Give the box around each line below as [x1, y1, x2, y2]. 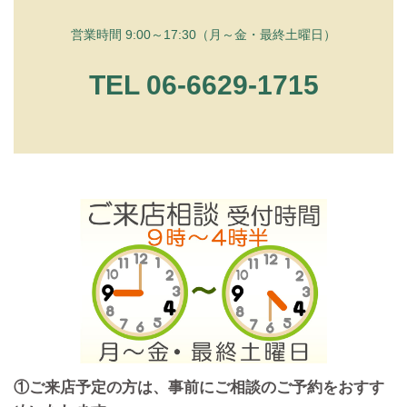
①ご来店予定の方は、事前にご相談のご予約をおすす [14, 379, 384, 397]
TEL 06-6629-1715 [88, 70, 319, 101]
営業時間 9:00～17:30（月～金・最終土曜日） [71, 27, 336, 43]
